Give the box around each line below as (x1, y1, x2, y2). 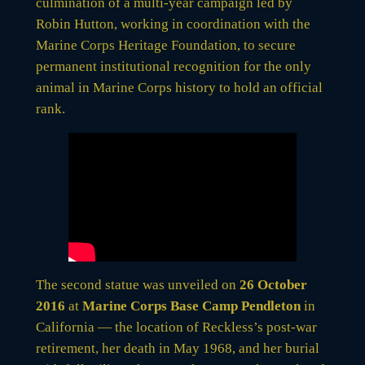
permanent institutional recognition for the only (35, 59, 311, 75)
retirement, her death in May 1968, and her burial (35, 340, 319, 356)
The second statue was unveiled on (35, 276, 240, 292)
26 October (239, 276, 307, 292)
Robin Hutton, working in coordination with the (35, 16, 310, 33)
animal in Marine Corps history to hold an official (35, 80, 323, 96)
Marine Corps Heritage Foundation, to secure (35, 37, 296, 54)
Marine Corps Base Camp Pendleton (81, 297, 301, 314)
